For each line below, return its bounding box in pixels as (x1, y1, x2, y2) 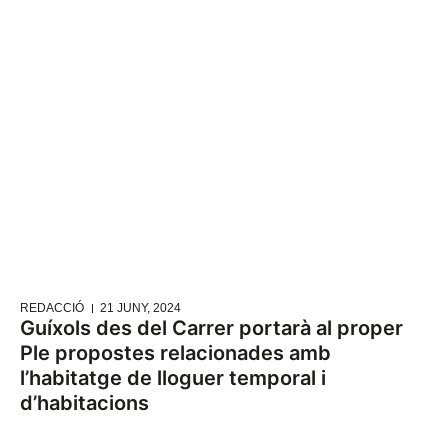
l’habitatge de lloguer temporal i (20, 366, 326, 391)
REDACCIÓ (20, 301, 84, 316)
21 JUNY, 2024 (100, 301, 181, 316)
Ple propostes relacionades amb (20, 341, 331, 366)
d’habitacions (20, 391, 149, 416)
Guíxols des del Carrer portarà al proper (20, 316, 403, 341)
